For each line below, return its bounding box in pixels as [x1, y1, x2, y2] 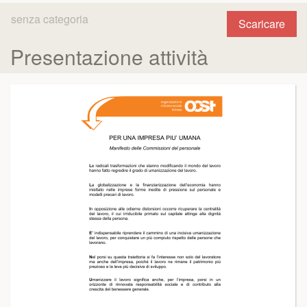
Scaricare [238, 16, 285, 32]
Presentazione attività [10, 42, 208, 71]
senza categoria [11, 11, 88, 27]
